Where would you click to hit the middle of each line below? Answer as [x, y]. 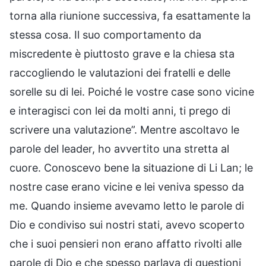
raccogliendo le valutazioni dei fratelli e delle [120, 72]
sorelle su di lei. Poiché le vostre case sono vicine [132, 91]
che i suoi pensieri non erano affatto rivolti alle [126, 243]
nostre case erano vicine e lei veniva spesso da [127, 186]
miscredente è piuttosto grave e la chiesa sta [122, 53]
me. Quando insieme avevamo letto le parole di [127, 205]
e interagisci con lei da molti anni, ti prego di [120, 110]
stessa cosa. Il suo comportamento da [105, 34]
